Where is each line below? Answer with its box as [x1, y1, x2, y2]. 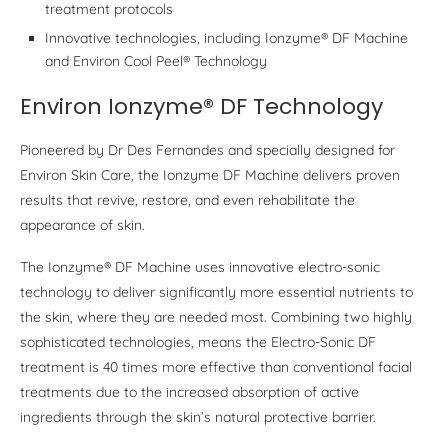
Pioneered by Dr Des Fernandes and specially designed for [20, 140, 395, 159]
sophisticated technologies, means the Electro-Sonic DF [20, 332, 376, 351]
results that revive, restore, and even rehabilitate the [20, 190, 355, 209]
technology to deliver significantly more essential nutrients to [20, 282, 413, 301]
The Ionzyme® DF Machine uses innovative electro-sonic [20, 257, 380, 276]
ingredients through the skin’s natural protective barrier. [20, 407, 376, 426]
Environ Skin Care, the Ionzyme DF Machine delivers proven [20, 165, 400, 184]
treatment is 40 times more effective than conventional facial [20, 357, 412, 376]
